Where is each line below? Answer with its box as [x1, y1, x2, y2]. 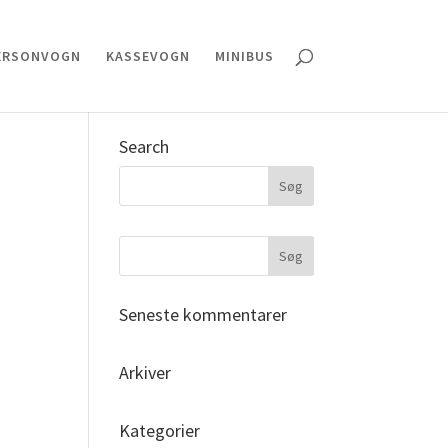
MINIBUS [214, 47, 274, 65]
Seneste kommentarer [119, 303, 288, 326]
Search [119, 135, 170, 158]
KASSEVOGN [105, 47, 190, 65]
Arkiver [119, 361, 172, 384]
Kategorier [119, 419, 201, 442]
